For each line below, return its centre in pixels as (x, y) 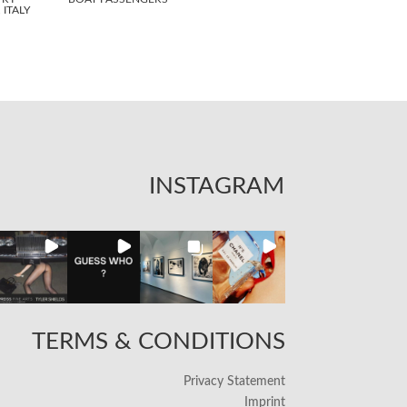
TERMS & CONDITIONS (158, 342)
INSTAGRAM (216, 187)
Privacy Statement (234, 382)
